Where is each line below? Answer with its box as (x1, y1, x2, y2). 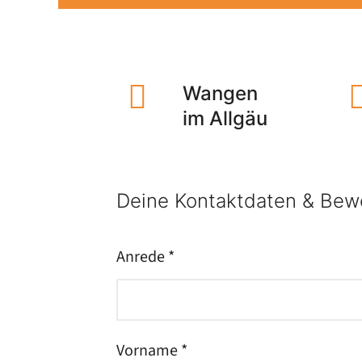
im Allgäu (183, 107, 267, 130)
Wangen (183, 82, 258, 105)
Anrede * (116, 246, 175, 268)
